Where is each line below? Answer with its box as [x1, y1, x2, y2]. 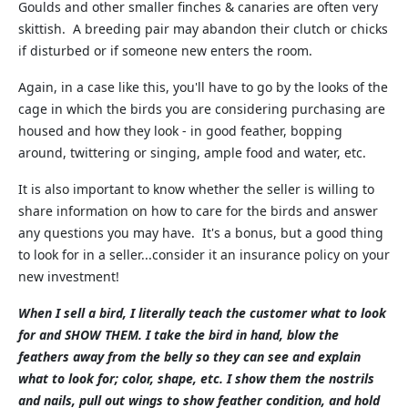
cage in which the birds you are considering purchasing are [18, 100, 385, 117]
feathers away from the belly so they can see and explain [18, 348, 361, 365]
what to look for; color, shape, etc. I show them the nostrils [18, 370, 374, 387]
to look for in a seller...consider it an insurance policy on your [18, 246, 390, 263]
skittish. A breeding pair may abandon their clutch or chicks [18, 20, 388, 37]
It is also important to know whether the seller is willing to [18, 180, 374, 198]
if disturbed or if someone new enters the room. [18, 42, 316, 59]
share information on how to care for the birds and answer [18, 202, 378, 219]
